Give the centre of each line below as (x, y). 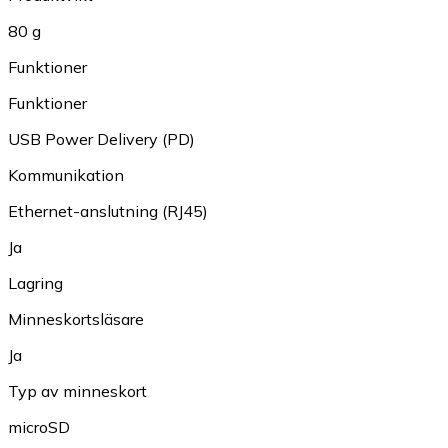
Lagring (35, 283)
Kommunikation (66, 175)
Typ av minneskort (77, 391)
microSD (39, 427)
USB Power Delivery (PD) (101, 139)
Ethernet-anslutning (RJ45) (108, 211)
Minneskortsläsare (76, 319)
